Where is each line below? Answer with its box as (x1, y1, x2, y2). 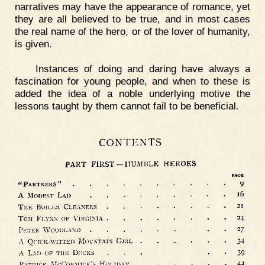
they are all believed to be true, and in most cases (15, 12, 250, 25)
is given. (15, 37, 52, 50)
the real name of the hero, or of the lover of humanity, (15, 25, 250, 37)
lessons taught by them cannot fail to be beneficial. (15, 99, 239, 112)
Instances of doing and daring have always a (35, 62, 250, 75)
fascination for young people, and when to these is (15, 75, 250, 87)
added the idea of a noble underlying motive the (15, 87, 250, 99)
